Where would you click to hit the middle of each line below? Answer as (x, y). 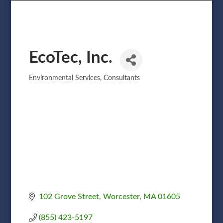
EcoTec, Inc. (70, 57)
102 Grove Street (69, 196)
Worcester (121, 196)
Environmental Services (64, 78)
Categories (52, 83)
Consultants (121, 78)
